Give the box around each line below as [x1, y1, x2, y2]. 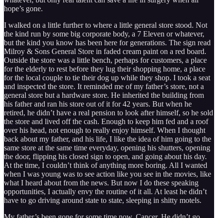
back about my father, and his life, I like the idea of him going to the [4, 135, 211, 144]
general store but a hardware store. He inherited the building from [4, 91, 204, 100]
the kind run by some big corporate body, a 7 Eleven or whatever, [4, 30, 204, 38]
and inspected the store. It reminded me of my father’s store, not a [4, 82, 204, 91]
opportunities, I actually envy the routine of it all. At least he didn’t [4, 187, 207, 196]
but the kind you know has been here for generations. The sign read [4, 38, 211, 47]
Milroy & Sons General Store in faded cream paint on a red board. [4, 47, 206, 56]
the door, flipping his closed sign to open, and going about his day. [4, 152, 207, 161]
